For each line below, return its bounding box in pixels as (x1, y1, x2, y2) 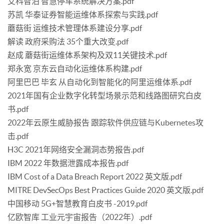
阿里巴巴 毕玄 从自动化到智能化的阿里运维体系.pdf (7, 77, 191, 86)
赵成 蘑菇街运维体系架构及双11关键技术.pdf (7, 50, 167, 59)
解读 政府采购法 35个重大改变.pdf (7, 37, 128, 46)
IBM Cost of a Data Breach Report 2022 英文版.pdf (7, 172, 182, 181)
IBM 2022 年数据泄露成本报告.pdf (7, 158, 128, 167)
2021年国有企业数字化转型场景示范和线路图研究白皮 (7, 91, 201, 100)
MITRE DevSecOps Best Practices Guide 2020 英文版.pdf (7, 185, 203, 194)
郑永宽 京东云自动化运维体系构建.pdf (7, 64, 142, 73)
